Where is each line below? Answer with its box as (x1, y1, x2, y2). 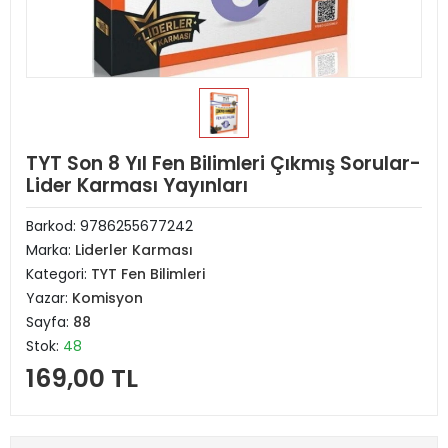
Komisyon (72, 288, 143, 308)
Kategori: (26, 264, 91, 284)
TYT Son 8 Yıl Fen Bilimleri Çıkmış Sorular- (26, 150, 421, 177)
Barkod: (26, 216, 80, 236)
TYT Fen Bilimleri (91, 264, 205, 284)
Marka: (26, 240, 75, 260)
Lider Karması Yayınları (26, 172, 248, 199)
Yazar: (26, 288, 72, 308)
